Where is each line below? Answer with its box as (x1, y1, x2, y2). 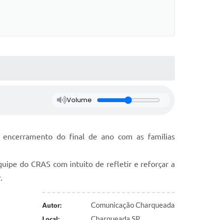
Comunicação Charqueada (91, 200, 175, 209)
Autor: (42, 201, 62, 209)
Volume (66, 95, 92, 105)
